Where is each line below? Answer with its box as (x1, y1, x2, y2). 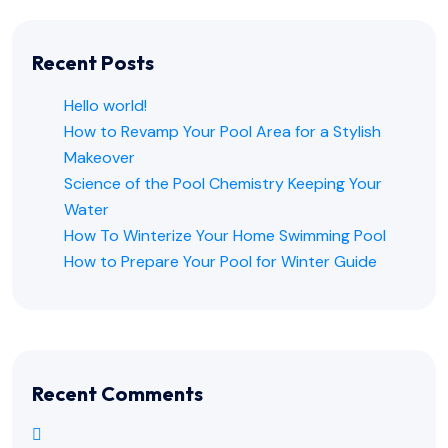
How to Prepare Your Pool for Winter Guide (64, 251, 377, 273)
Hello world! (64, 95, 147, 117)
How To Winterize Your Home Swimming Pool (64, 225, 386, 247)
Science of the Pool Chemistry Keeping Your (64, 173, 382, 195)
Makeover (64, 147, 135, 169)
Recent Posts (32, 50, 154, 76)
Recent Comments (32, 380, 203, 406)
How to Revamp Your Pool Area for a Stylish (64, 121, 381, 143)
